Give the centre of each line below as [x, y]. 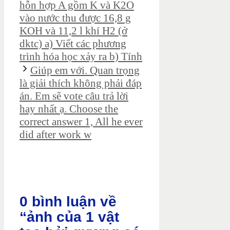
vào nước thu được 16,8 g [75, 18]
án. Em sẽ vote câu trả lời [74, 96]
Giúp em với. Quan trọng [85, 71]
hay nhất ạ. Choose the [69, 109]
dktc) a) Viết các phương [73, 44]
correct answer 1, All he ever [81, 122]
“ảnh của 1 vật [69, 217]
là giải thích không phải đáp [81, 83]
